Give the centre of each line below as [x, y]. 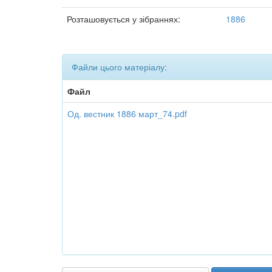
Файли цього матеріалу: [119, 67]
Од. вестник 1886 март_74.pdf [127, 114]
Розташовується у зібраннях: [124, 19]
